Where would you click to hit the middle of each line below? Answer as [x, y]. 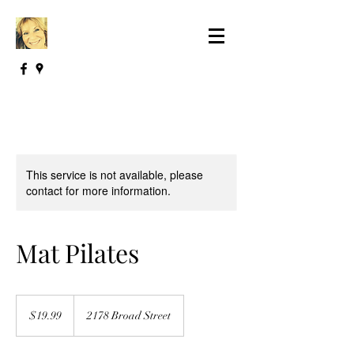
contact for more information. [98, 190]
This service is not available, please [115, 175]
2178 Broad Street [129, 316]
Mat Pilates [77, 252]
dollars [28, 317]
